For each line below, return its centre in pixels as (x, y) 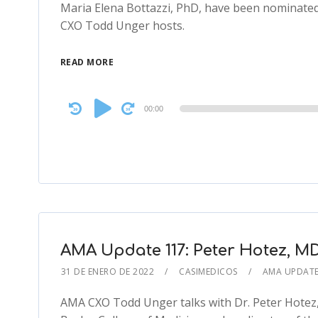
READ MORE (87, 62)
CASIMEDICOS (208, 272)
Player (76, 120)
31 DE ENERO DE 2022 (108, 272)
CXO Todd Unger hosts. (122, 26)
